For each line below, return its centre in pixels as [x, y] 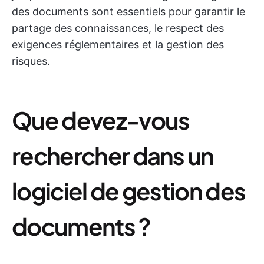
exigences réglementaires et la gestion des [118, 44]
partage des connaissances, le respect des [118, 28]
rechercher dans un [113, 155]
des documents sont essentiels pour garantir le [128, 11]
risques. [31, 61]
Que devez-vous [101, 120]
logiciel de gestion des [129, 191]
